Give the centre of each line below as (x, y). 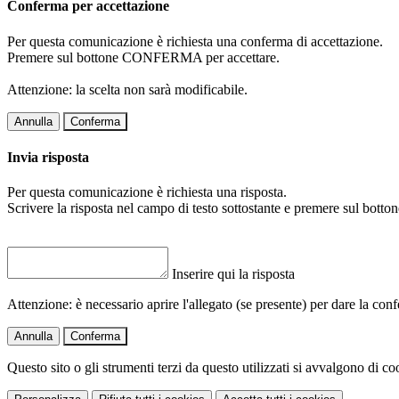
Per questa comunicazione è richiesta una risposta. (147, 192)
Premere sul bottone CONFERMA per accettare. (143, 57)
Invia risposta (48, 157)
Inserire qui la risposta (233, 274)
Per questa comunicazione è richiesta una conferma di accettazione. (195, 41)
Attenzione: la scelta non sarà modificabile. (127, 89)
